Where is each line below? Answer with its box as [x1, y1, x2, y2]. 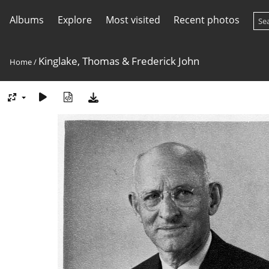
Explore [57, 13, 92, 26]
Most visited [105, 13, 160, 26]
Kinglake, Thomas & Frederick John [38, 54, 199, 68]
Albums [10, 13, 44, 26]
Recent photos [174, 13, 240, 26]
